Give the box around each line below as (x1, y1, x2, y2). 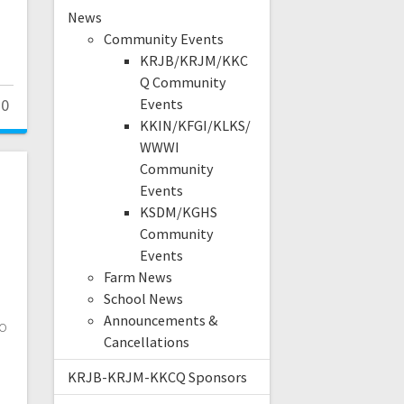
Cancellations (103, 333, 189, 352)
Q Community (139, 73, 226, 92)
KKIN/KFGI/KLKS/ (139, 116, 251, 135)
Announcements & (103, 311, 218, 330)
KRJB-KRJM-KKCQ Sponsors (67, 368, 247, 387)
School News (103, 289, 183, 308)
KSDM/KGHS (139, 203, 217, 222)
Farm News (103, 268, 172, 287)
